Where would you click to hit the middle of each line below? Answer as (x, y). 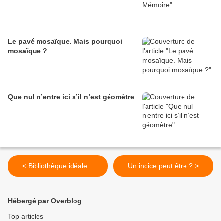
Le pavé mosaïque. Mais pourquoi (65, 42)
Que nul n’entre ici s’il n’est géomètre (71, 97)
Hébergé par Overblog (45, 201)
